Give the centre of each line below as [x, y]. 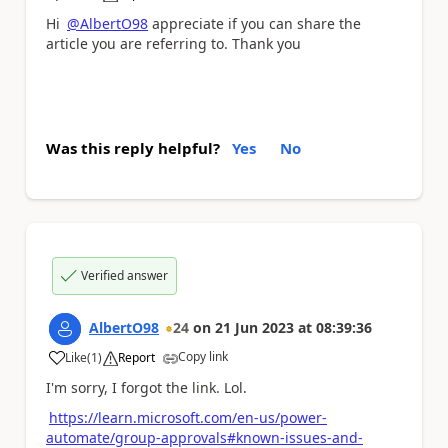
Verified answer [124, 275]
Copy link [203, 356]
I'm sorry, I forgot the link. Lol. [146, 387]
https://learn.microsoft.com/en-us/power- [188, 418]
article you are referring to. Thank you [173, 44]
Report [136, 357]
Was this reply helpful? [133, 147]
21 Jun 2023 [254, 327]
